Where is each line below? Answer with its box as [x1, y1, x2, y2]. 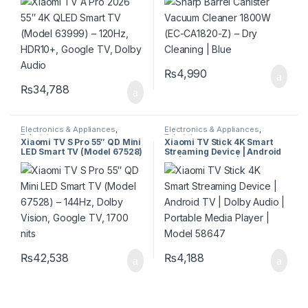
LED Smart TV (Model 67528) [20, 146, 143, 157]
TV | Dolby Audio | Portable [164, 156, 278, 167]
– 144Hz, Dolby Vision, [20, 156, 113, 167]
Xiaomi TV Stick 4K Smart [164, 137, 273, 148]
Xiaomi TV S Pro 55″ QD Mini [20, 137, 142, 148]
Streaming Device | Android [164, 146, 282, 157]
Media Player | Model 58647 [164, 166, 283, 177]
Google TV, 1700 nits [20, 166, 109, 177]
